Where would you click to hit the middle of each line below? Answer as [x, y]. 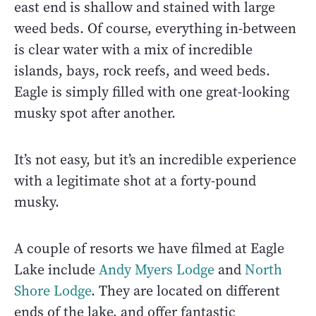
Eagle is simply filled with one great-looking [152, 92]
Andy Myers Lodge [157, 269]
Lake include [56, 269]
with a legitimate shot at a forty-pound [135, 181]
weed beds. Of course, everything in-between [155, 28]
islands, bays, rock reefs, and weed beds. [142, 71]
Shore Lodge [53, 291]
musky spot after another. [95, 113]
